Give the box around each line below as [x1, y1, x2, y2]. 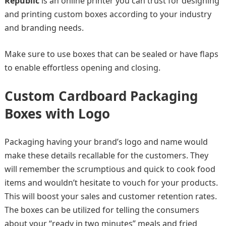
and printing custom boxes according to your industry [4, 9, 211, 20]
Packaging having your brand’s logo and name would [4, 136, 208, 147]
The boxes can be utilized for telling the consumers [4, 204, 199, 215]
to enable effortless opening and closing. [4, 62, 162, 73]
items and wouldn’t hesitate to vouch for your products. [4, 177, 218, 188]
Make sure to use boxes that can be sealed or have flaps [4, 48, 218, 60]
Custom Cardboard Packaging [4, 87, 198, 105]
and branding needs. [4, 22, 86, 33]
